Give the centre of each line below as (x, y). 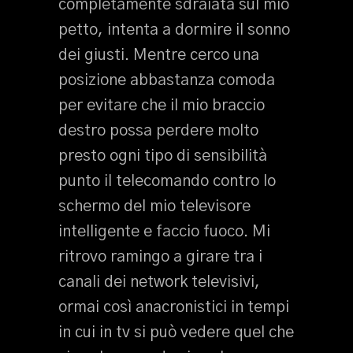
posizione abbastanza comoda (167, 80)
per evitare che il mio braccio (162, 106)
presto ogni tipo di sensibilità (163, 156)
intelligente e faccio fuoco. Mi (164, 232)
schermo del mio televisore (154, 206)
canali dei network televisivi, (159, 282)
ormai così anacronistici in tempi (174, 307)
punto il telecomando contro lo (167, 181)
